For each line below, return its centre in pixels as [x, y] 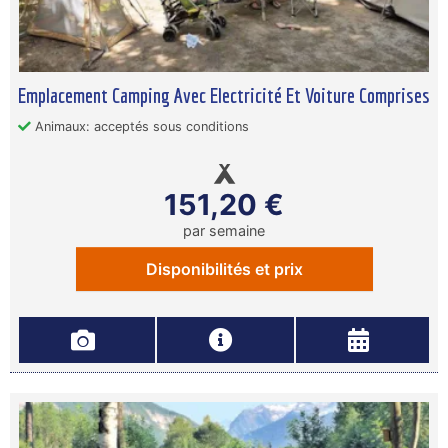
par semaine [224, 230]
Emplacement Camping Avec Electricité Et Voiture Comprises [224, 95]
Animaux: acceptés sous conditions [140, 126]
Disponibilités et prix [224, 269]
